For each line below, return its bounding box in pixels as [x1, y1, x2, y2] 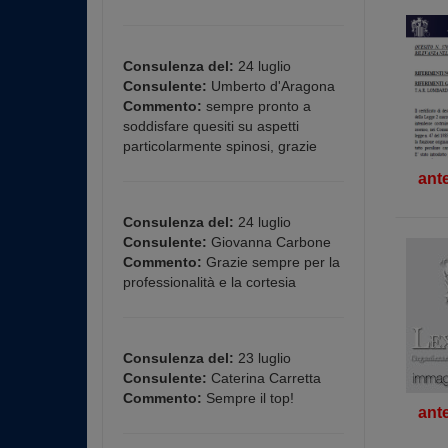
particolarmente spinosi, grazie [123, 138, 317, 154]
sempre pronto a [202, 98, 311, 114]
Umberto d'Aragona [207, 78, 335, 94]
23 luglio [234, 350, 291, 366]
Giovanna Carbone [207, 234, 331, 250]
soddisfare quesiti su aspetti [123, 118, 299, 134]
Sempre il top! [202, 390, 294, 406]
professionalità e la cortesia [123, 274, 296, 290]
